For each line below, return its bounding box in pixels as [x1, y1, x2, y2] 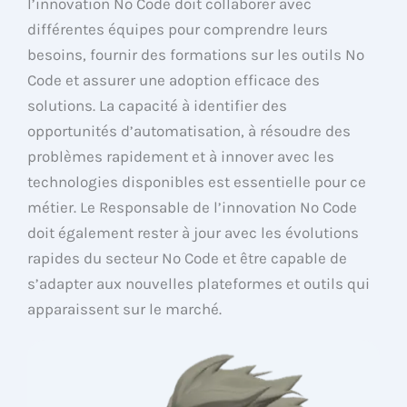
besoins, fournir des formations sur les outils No [27, 45, 364, 65]
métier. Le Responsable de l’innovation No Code [27, 198, 357, 217]
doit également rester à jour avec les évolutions [27, 223, 359, 243]
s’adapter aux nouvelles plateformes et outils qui [27, 274, 370, 293]
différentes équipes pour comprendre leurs [27, 20, 328, 39]
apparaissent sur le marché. [27, 300, 222, 319]
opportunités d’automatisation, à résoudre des [27, 122, 351, 141]
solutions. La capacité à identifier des [27, 96, 287, 115]
